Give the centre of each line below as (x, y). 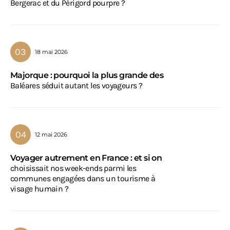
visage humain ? (40, 189)
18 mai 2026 (51, 52)
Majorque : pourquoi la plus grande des (87, 75)
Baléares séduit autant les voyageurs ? (76, 86)
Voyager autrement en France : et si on (86, 158)
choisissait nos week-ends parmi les (73, 168)
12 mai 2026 (51, 134)
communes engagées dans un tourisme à (83, 179)
